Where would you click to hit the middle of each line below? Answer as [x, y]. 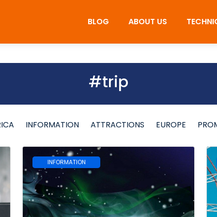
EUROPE [171, 124]
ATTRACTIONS [117, 124]
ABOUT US [148, 21]
